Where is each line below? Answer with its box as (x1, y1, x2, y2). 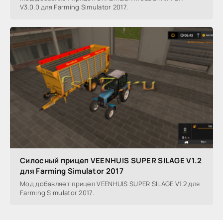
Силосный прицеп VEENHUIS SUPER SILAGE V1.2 (20, 155, 202, 166)
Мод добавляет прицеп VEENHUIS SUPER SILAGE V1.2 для (20, 179, 200, 189)
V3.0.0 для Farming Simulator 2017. (20, 2, 128, 11)
